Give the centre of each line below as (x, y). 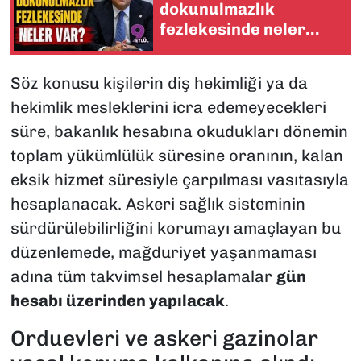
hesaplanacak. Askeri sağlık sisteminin (158, 203)
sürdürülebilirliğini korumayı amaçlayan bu (175, 228)
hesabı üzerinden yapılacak (117, 300)
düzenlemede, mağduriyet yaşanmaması (163, 252)
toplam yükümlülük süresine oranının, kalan (176, 155)
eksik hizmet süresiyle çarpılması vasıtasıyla (179, 179)
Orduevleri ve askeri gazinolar (164, 338)
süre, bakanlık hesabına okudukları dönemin (179, 131)
